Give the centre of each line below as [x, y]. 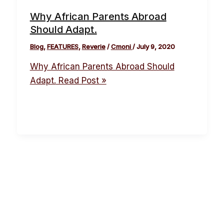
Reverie [93, 47]
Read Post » [81, 81]
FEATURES [62, 47]
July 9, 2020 [155, 47]
